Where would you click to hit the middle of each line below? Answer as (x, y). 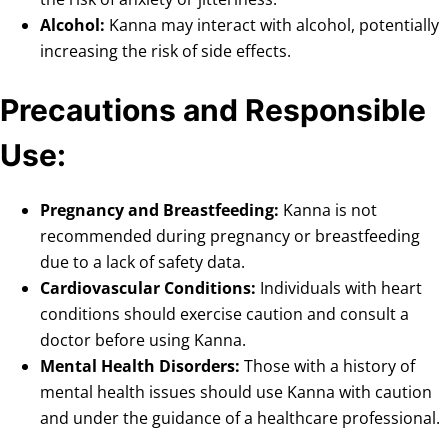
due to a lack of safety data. (142, 262)
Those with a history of (327, 366)
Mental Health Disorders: (140, 366)
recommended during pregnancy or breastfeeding (230, 236)
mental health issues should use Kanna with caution (236, 392)
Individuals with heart (339, 288)
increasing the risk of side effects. (165, 51)
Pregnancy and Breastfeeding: (159, 210)
